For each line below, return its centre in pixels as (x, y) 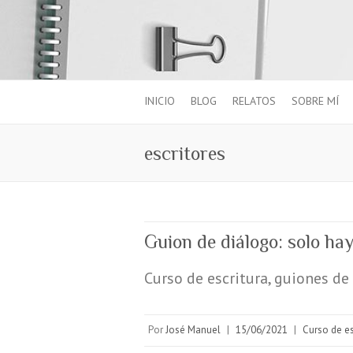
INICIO (160, 101)
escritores (185, 154)
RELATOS (254, 101)
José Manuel (193, 330)
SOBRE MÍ (315, 101)
